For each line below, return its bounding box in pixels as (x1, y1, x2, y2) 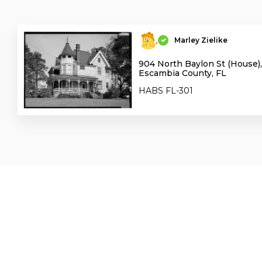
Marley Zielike (174, 35, 228, 44)
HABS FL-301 (139, 85, 194, 96)
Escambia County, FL (139, 68, 227, 78)
